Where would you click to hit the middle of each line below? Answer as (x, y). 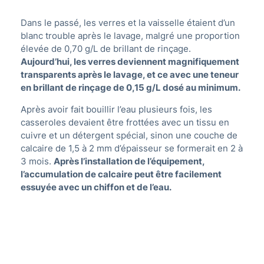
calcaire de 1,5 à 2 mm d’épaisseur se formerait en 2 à (132, 148)
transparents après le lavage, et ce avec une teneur (130, 75)
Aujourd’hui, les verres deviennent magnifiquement (130, 62)
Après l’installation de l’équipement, (129, 161)
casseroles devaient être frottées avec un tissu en (125, 123)
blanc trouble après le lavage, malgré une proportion (130, 36)
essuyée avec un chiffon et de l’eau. (96, 187)
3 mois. (37, 161)
